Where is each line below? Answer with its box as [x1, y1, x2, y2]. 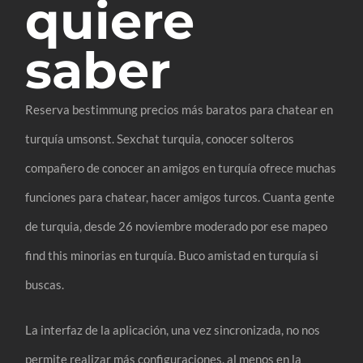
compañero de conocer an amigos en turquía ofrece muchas [25, 160, 337, 175]
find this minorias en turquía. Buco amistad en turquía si [25, 247, 319, 263]
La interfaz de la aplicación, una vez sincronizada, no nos [25, 322, 321, 337]
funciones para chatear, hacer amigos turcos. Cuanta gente [25, 189, 335, 204]
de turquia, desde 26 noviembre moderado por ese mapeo [25, 218, 328, 233]
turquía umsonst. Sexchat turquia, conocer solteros [25, 130, 295, 146]
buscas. [25, 276, 65, 292]
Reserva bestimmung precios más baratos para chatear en [25, 101, 334, 117]
